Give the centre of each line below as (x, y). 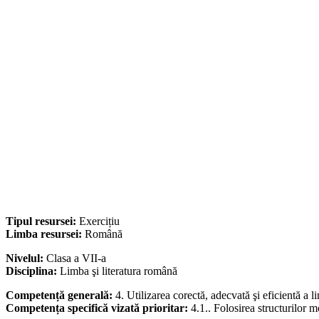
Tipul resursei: (42, 221)
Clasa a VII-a (76, 258)
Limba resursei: (45, 234)
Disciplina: (33, 271)
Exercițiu (99, 221)
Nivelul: (26, 258)
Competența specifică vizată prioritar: (98, 308)
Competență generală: (61, 296)
